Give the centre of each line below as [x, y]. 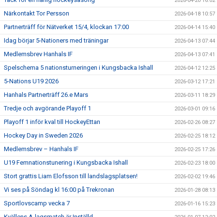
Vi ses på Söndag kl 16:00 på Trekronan [59, 189]
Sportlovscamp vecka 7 [37, 203]
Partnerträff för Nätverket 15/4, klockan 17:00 [66, 27]
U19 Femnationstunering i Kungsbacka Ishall [66, 162]
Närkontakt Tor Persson [37, 13]
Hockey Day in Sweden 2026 [43, 135]
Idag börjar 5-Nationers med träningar [56, 40]
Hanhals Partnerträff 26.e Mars [46, 94]
